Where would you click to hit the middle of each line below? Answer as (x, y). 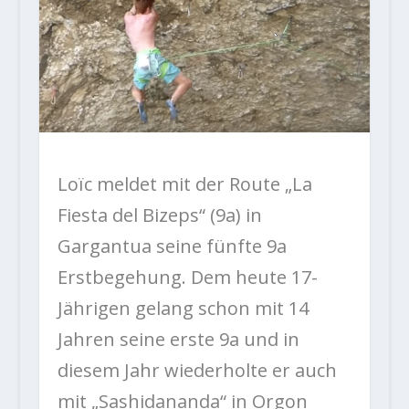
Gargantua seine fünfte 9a (172, 246)
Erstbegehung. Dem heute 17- (187, 278)
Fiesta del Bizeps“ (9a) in (159, 215)
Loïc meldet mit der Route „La (184, 184)
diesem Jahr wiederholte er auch (197, 371)
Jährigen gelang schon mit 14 (183, 309)
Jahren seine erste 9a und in (178, 340)
